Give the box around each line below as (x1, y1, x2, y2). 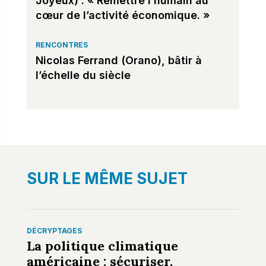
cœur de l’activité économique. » (35, 8, 210, 21)
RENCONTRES (35, 40, 88, 49)
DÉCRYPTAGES (26, 226, 82, 235)
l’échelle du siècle (35, 68, 131, 81)
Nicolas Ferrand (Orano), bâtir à (35, 53, 202, 66)
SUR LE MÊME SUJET (26, 169, 188, 188)
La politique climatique (26, 237, 178, 254)
